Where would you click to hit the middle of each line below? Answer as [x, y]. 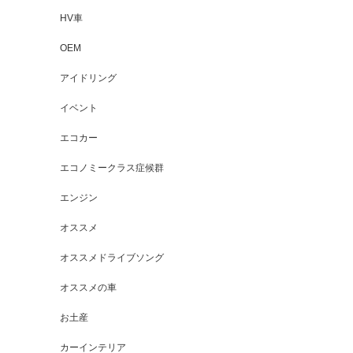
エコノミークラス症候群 [112, 168]
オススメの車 [88, 288]
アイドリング [88, 78]
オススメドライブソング [112, 258]
